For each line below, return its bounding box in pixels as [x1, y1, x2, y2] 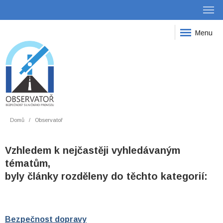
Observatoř [35, 117, 63, 123]
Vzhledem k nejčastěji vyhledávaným [5, 145, 180, 156]
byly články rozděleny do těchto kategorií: [5, 171, 208, 182]
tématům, [5, 158, 50, 169]
